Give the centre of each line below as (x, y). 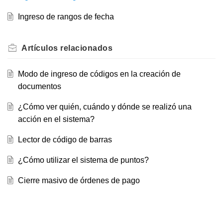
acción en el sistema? (56, 119)
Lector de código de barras (65, 140)
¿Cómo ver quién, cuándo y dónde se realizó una (105, 107)
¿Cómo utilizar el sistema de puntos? (83, 160)
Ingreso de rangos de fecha (66, 17)
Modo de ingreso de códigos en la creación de (99, 74)
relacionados (85, 48)
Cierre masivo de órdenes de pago (79, 181)
